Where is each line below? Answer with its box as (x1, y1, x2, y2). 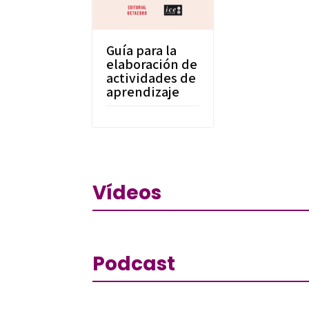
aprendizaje (106, 82, 180, 101)
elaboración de (106, 54, 198, 73)
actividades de (106, 68, 197, 87)
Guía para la (106, 41, 177, 59)
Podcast (92, 250, 176, 277)
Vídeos (92, 179, 162, 207)
